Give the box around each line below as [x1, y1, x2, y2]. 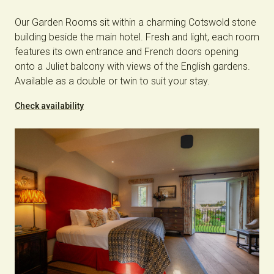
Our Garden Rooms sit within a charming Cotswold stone [15, 16, 256, 28]
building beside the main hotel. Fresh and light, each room [15, 31, 259, 43]
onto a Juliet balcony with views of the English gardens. [15, 60, 250, 72]
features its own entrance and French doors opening [15, 45, 239, 57]
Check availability [15, 100, 84, 111]
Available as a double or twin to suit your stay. [15, 75, 210, 87]
